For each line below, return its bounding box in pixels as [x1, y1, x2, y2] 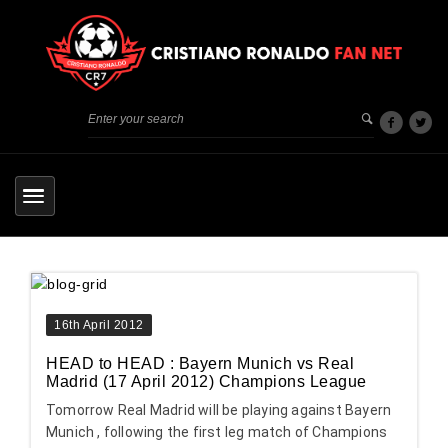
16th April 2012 [54, 318, 144, 333]
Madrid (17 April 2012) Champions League [46, 373, 367, 391]
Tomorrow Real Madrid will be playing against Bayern [46, 402, 392, 419]
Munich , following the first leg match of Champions [46, 424, 388, 441]
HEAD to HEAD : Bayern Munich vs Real [46, 355, 354, 373]
